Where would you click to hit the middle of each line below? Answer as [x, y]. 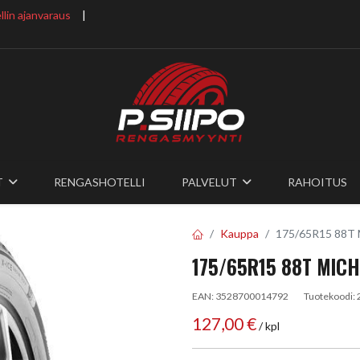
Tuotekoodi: [330, 296]
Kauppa [239, 233]
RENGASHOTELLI [99, 182]
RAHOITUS [318, 182]
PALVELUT [209, 182]
